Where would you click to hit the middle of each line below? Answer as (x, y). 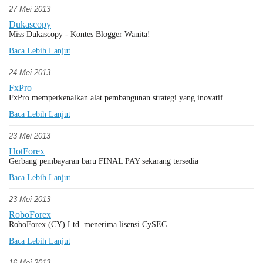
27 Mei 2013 (30, 9)
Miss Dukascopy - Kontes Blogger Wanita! (80, 34)
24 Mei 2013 (30, 73)
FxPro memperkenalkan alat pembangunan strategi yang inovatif (116, 98)
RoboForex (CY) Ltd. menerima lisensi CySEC (88, 225)
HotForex (27, 151)
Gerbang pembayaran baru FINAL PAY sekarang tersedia (104, 161)
